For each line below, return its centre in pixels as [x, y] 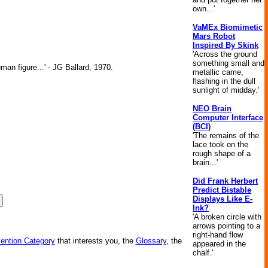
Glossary [151, 241]
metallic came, [218, 72]
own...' [204, 9]
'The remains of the [226, 135]
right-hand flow [218, 235]
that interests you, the [95, 241]
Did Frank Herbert [225, 181]
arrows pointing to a [226, 226]
